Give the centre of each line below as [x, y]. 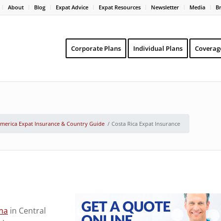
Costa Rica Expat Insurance [146, 124]
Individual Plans [158, 48]
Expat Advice [72, 7]
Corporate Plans [96, 48]
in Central [27, 210]
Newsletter [165, 7]
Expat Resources [120, 7]
